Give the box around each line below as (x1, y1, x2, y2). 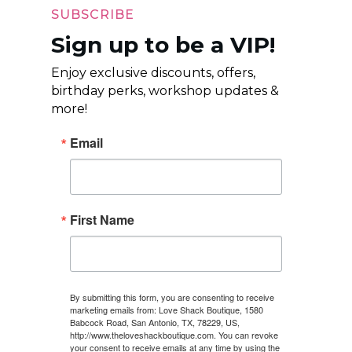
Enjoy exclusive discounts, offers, (50, 65, 255, 81)
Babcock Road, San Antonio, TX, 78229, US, (69, 316, 240, 329)
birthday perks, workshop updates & (50, 83, 279, 99)
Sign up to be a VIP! (50, 31, 275, 59)
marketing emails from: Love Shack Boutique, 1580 (69, 303, 263, 317)
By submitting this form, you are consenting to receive (69, 291, 274, 304)
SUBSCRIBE (50, 7, 134, 23)
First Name (69, 211, 134, 229)
